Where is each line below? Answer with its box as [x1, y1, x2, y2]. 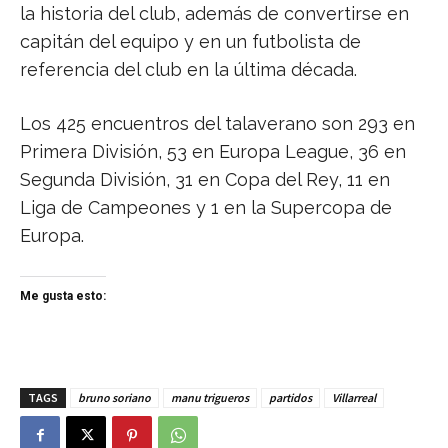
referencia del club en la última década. [20, 58, 357, 80]
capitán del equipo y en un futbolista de [20, 30, 361, 52]
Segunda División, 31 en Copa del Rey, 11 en [20, 168, 390, 190]
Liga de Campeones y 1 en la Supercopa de [20, 196, 392, 218]
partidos [269, 389, 312, 405]
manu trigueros [171, 389, 249, 405]
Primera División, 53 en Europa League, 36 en [20, 140, 406, 162]
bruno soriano [78, 389, 151, 405]
